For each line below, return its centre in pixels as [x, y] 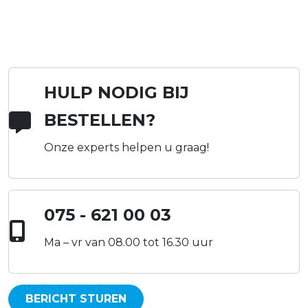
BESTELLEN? [100, 120]
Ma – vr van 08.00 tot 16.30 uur [129, 243]
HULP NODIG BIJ [117, 93]
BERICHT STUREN [76, 299]
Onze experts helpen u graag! [127, 148]
